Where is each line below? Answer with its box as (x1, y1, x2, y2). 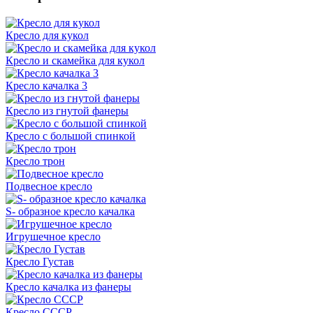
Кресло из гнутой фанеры (6, 104, 129, 117)
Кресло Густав (6, 255, 74, 268)
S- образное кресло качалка (6, 205, 135, 217)
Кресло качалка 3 (6, 79, 87, 92)
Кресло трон (6, 154, 65, 167)
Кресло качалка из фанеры (6, 280, 131, 293)
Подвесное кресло (6, 180, 92, 192)
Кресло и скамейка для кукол (6, 54, 145, 66)
